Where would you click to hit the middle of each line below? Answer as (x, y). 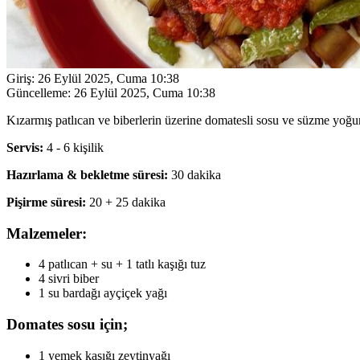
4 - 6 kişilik (74, 147)
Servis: (25, 147)
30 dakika (194, 174)
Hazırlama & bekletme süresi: (87, 174)
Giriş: (20, 78)
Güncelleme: (39, 92)
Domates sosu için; (67, 325)
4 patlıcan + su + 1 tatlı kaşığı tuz (122, 264)
